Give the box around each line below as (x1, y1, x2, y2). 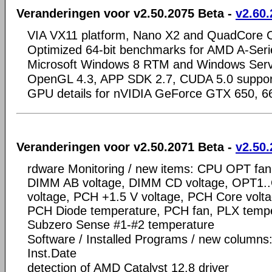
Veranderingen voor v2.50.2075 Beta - (16, 7, 236, 20)
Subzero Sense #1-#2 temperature (27, 217, 214, 231)
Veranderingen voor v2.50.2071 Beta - (16, 140, 236, 154)
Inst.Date (27, 246, 76, 260)
